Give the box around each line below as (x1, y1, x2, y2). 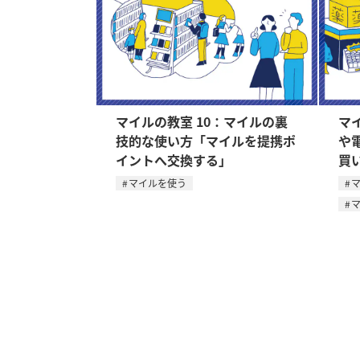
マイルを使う (129, 176, 186, 190)
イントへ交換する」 (116, 150, 231, 170)
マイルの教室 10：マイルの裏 (116, 112, 288, 131)
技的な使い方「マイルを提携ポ (116, 131, 296, 150)
